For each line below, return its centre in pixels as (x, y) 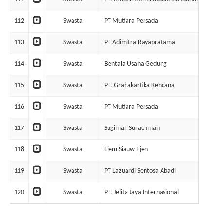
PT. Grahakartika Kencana (139, 85)
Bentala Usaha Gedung (136, 64)
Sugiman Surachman (132, 128)
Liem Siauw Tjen (126, 150)
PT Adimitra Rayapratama (140, 43)
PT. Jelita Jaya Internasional (141, 192)
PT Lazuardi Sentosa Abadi (140, 171)
